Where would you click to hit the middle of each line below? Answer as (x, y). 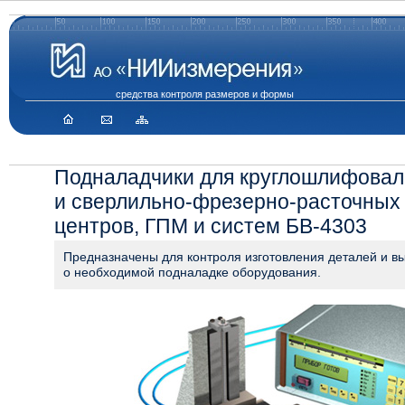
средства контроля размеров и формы (205, 94)
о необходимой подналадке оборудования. (192, 273)
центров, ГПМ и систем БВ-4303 (211, 226)
